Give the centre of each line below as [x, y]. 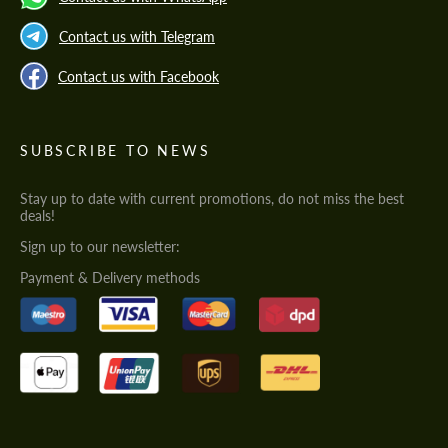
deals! [37, 216]
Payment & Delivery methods [110, 278]
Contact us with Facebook [138, 76]
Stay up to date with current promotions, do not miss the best [212, 199]
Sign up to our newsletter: [100, 247]
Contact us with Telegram [137, 36]
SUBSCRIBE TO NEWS [115, 151]
